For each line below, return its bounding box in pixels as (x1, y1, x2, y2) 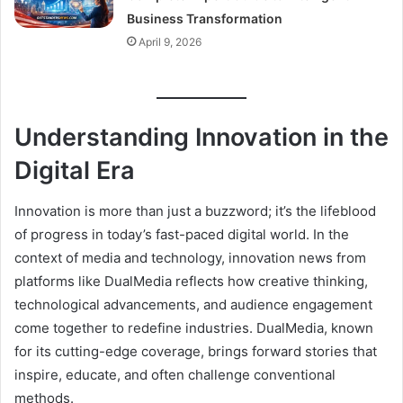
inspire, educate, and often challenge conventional (14, 365, 336, 383)
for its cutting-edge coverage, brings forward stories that (14, 342, 377, 360)
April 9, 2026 (139, 34, 202, 49)
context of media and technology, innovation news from (14, 248, 366, 266)
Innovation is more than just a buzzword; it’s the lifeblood (14, 201, 376, 219)
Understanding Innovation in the (14, 122, 389, 153)
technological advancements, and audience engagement (14, 295, 372, 313)
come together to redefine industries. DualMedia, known (14, 318, 373, 336)
